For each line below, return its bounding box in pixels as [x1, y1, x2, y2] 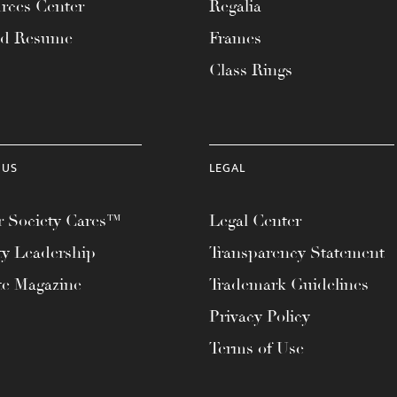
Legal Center [209, 210, 301, 230]
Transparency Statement [209, 242, 385, 262]
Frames [209, 27, 261, 48]
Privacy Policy [209, 306, 310, 326]
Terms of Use [209, 338, 304, 358]
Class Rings [209, 59, 292, 80]
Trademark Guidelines [209, 274, 369, 294]
